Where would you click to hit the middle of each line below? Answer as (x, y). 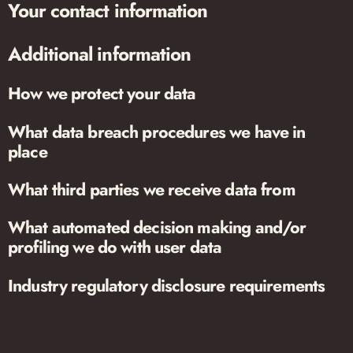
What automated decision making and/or (157, 228)
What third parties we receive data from (152, 189)
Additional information (99, 54)
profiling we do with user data (115, 247)
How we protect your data (102, 94)
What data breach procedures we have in (157, 132)
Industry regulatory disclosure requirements (167, 285)
